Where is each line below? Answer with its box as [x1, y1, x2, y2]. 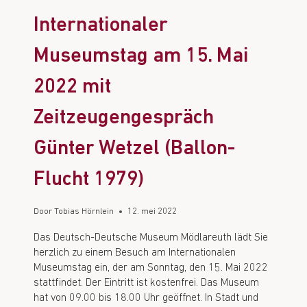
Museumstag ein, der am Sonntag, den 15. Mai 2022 [34, 262, 268, 273]
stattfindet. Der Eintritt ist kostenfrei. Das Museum [34, 277, 259, 288]
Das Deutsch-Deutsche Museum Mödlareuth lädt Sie [34, 232, 268, 243]
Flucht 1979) [34, 169, 144, 191]
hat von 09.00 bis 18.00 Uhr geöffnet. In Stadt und [34, 292, 258, 304]
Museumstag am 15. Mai [34, 46, 249, 68]
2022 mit [34, 77, 111, 99]
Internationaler [34, 15, 168, 37]
